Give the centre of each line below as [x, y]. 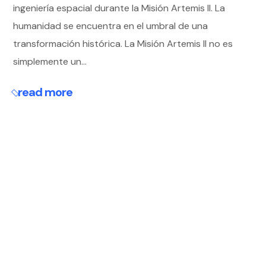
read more [45, 92]
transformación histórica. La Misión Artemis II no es [123, 44]
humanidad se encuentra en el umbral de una [111, 26]
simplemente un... [50, 61]
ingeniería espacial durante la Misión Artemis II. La [119, 8]
